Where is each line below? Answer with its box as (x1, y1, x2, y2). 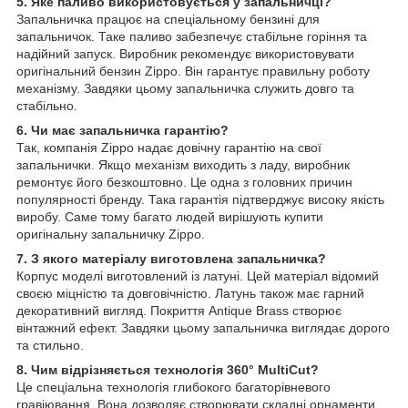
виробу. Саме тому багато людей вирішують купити (16, 209, 323, 225)
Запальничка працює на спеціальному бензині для (16, 12, 320, 27)
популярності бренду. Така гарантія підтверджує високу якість (16, 192, 384, 208)
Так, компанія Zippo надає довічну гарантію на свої (16, 140, 321, 156)
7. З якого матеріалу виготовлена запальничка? (16, 251, 326, 267)
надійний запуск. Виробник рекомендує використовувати (16, 46, 354, 62)
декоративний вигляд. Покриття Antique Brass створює (16, 303, 342, 319)
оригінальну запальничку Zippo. (16, 227, 205, 242)
